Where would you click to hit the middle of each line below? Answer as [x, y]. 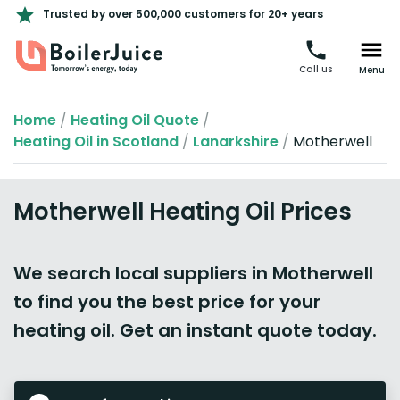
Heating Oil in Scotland [96, 142]
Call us [316, 69]
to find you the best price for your [167, 302]
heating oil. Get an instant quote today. [195, 330]
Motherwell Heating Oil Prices [183, 212]
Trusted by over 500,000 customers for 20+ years [183, 14]
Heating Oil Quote [135, 120]
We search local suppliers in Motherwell [193, 273]
